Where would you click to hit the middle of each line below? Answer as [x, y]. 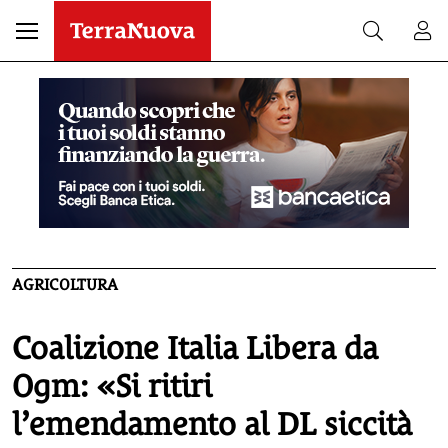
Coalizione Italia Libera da [195, 348]
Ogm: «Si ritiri [112, 386]
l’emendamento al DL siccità [212, 424]
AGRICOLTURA [65, 284]
